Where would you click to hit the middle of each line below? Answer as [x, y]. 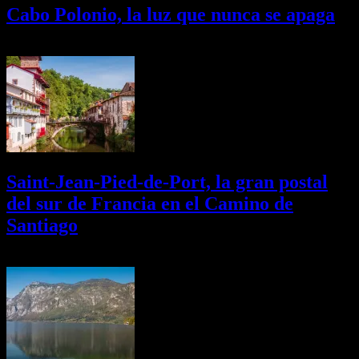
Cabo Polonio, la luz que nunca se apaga [171, 15]
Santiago [42, 226]
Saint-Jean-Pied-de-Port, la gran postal [167, 182]
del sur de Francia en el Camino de [150, 204]
